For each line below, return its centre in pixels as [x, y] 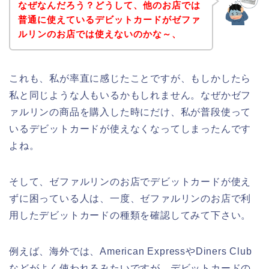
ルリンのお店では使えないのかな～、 [99, 34]
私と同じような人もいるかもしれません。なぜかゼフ [130, 95]
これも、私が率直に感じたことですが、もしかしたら [130, 78]
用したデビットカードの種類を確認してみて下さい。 [130, 215]
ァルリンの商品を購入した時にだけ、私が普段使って [130, 112]
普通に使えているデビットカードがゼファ [109, 19]
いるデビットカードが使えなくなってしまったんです [130, 128]
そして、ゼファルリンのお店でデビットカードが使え [130, 181]
